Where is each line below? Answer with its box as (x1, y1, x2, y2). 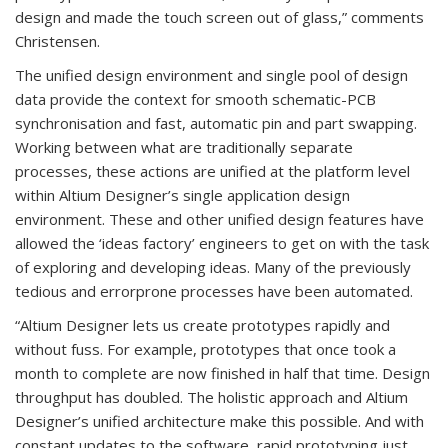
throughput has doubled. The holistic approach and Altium (15, 387, 408, 408)
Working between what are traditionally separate (15, 137, 353, 158)
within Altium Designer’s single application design (15, 185, 350, 206)
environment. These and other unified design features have (15, 209, 424, 230)
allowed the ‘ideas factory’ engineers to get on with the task (15, 233, 429, 254)
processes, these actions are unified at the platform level (15, 161, 410, 182)
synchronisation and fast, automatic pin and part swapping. (15, 113, 417, 134)
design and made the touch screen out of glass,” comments (15, 7, 424, 28)
